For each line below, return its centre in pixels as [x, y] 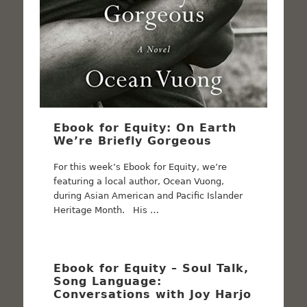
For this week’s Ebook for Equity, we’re [140, 167]
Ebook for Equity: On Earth [145, 127]
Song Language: [108, 281]
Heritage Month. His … [107, 210]
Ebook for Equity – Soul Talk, [151, 268]
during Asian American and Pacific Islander [148, 195]
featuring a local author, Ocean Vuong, [139, 181]
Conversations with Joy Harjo [153, 294]
